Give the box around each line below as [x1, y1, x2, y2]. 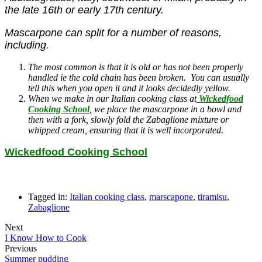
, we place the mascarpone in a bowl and [89, 104, 242, 114]
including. [5, 39, 49, 51]
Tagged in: [28, 191, 67, 202]
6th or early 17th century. [48, 4, 164, 16]
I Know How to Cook [5, 232, 87, 243]
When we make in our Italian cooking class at [28, 93, 196, 104]
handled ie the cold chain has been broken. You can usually [28, 72, 249, 82]
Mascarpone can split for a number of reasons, [5, 26, 222, 39]
